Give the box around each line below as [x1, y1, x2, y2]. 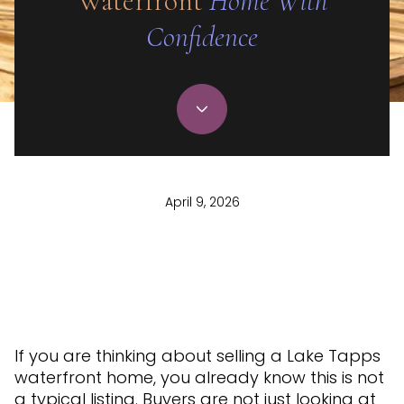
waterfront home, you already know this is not [14, 366, 384, 389]
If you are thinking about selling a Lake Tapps [14, 344, 381, 367]
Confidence [146, 19, 258, 55]
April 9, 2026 [164, 193, 240, 212]
